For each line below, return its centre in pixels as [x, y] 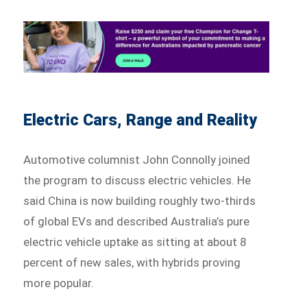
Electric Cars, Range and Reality [140, 121]
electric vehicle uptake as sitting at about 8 [135, 242]
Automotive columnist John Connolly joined [137, 160]
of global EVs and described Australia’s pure [137, 222]
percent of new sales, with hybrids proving [132, 263]
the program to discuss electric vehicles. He [137, 181]
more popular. [59, 283]
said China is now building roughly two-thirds [140, 201]
